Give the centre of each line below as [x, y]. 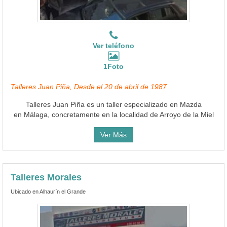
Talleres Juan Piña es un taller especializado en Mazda [113, 104]
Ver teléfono [113, 45]
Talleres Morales [46, 177]
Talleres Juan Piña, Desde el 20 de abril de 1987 [89, 86]
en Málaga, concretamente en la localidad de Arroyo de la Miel [113, 114]
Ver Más [113, 135]
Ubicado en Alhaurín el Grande [48, 191]
